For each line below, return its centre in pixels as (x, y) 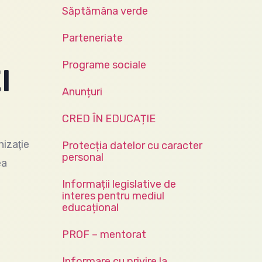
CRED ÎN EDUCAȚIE (109, 119)
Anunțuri (82, 92)
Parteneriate (92, 38)
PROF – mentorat (104, 235)
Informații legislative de (119, 184)
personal (83, 157)
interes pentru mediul (113, 196)
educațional (90, 208)
